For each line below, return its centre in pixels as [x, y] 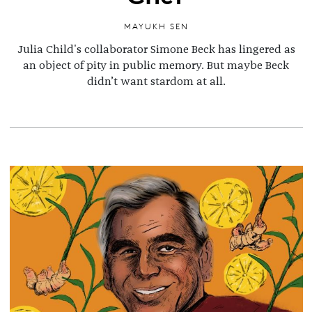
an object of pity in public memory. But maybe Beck [156, 65]
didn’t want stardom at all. [156, 81]
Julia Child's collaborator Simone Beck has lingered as [156, 49]
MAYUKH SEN [156, 26]
